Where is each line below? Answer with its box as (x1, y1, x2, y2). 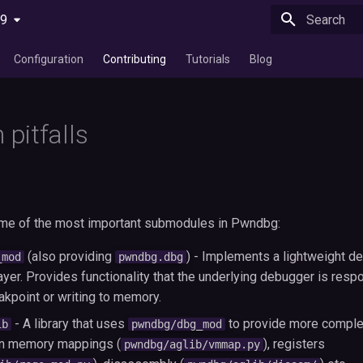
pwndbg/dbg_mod (131, 318, 222, 331)
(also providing (24, 249, 115, 264)
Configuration (14, 53, 83, 66)
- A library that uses (11, 316, 128, 331)
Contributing (103, 53, 166, 66)
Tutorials (186, 53, 230, 66)
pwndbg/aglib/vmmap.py (124, 338, 260, 351)
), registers (263, 336, 325, 352)
